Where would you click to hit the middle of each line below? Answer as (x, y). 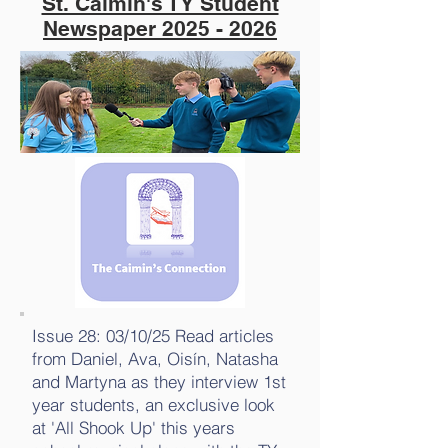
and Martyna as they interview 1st (159, 381)
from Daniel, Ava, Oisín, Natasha (155, 358)
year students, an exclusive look (153, 404)
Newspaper (102, 28)
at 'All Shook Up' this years (133, 427)
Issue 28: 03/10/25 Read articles (153, 335)
